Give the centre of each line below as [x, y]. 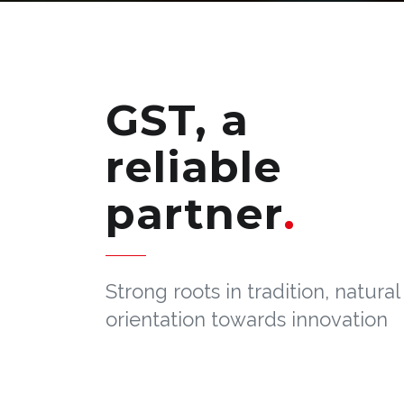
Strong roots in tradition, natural [252, 291]
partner [194, 214]
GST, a [177, 120]
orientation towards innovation [247, 319]
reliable [194, 167]
